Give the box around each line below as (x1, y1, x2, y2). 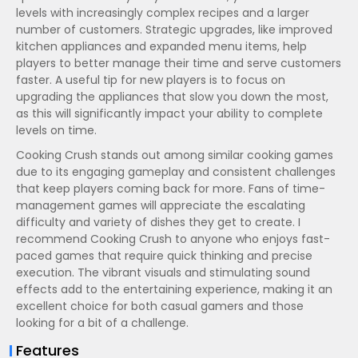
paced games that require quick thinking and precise (16, 248, 312, 264)
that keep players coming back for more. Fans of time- (16, 181, 325, 197)
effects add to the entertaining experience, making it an (16, 281, 332, 297)
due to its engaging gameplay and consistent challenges (16, 164, 336, 180)
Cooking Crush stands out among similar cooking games (16, 147, 333, 163)
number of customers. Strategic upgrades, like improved (16, 22, 332, 38)
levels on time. (16, 122, 97, 138)
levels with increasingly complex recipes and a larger (16, 5, 309, 21)
